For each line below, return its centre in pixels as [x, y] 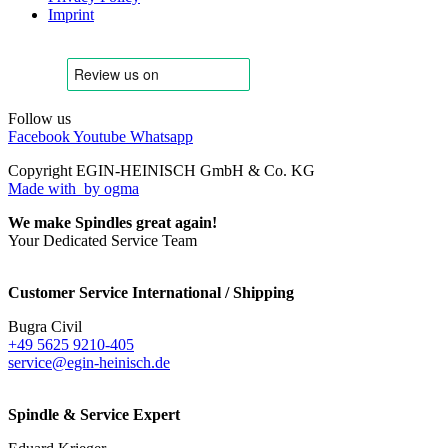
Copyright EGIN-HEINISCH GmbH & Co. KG [161, 171]
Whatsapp [161, 137]
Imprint [71, 15]
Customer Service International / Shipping [151, 293]
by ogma [109, 189]
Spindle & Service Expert [94, 415]
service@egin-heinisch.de [89, 363]
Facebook [39, 137]
